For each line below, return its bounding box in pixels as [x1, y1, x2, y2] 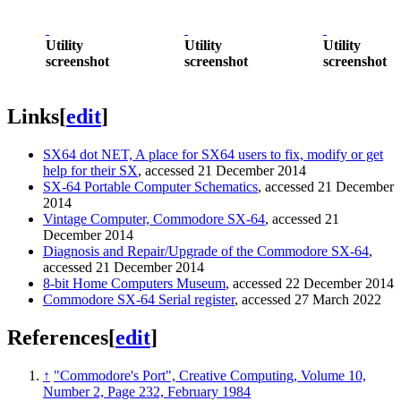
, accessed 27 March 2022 [235, 291, 381, 307]
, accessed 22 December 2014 [226, 275, 394, 291]
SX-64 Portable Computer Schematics [43, 178, 258, 194]
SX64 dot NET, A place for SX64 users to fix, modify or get [43, 146, 383, 162]
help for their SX [43, 162, 138, 178]
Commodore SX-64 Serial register [43, 291, 235, 307]
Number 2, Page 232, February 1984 [43, 383, 251, 399]
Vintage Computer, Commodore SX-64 [43, 210, 265, 226]
